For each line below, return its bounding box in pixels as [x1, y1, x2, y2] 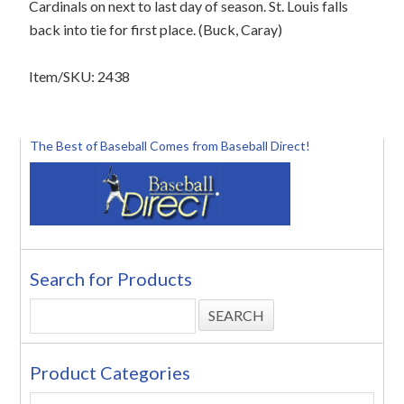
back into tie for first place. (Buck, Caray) [29, 21, 283, 38]
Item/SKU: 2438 [29, 68, 131, 85]
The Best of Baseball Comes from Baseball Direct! [30, 138, 311, 153]
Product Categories [30, 362, 191, 383]
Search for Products [30, 268, 193, 289]
